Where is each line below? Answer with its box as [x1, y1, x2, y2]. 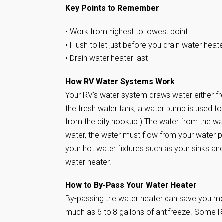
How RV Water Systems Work [65, 77, 175, 86]
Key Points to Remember [65, 3, 159, 13]
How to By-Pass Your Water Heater [65, 180, 197, 190]
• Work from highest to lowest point [65, 27, 188, 36]
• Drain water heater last [65, 54, 148, 63]
